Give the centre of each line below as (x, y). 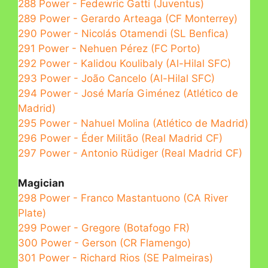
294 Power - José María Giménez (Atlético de (128, 93)
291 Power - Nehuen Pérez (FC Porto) (109, 48)
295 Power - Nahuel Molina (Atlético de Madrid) (133, 123)
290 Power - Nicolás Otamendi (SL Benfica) (123, 33)
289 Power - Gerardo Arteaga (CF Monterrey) (128, 18)
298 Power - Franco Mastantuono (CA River (123, 198)
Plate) (32, 213)
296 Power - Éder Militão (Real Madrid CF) (120, 138)
